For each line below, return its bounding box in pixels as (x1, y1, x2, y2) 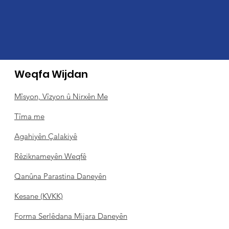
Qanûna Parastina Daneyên (14, 171, 106, 181)
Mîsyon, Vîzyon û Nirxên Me (14, 91, 108, 101)
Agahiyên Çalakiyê (14, 131, 77, 141)
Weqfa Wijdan (14, 67, 88, 81)
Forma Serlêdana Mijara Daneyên (14, 211, 127, 221)
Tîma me (14, 111, 44, 121)
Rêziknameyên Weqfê (14, 151, 86, 161)
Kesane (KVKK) (14, 191, 63, 201)
